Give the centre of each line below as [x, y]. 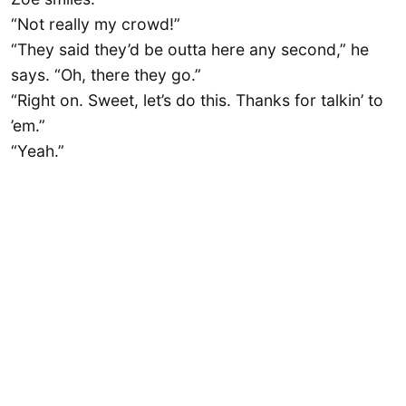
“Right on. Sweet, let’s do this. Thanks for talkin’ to [197, 100]
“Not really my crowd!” [96, 24]
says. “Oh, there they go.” [106, 74]
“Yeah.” [38, 150]
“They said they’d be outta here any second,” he [190, 49]
